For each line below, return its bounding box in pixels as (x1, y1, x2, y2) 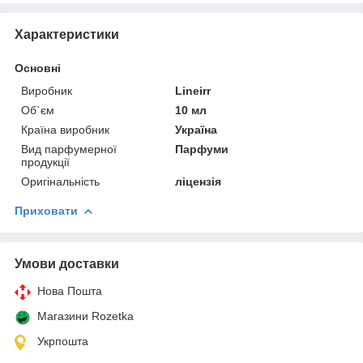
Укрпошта (37, 334, 88, 348)
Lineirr (175, 83, 211, 97)
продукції (21, 155, 70, 169)
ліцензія (175, 174, 222, 188)
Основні (15, 61, 61, 75)
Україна (175, 122, 218, 136)
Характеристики (15, 27, 119, 41)
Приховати (15, 203, 78, 217)
